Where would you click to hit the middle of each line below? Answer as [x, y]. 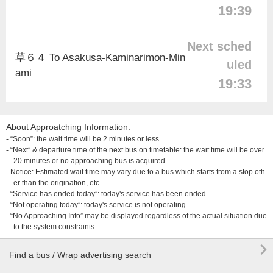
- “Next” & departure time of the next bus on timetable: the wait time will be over [135, 150]
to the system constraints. [55, 227]
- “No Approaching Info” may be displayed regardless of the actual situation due [136, 216]
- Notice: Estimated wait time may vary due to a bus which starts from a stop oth [136, 172]
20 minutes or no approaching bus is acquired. [90, 161]
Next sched [219, 46]
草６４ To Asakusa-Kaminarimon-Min [100, 58]
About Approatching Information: [68, 127]
